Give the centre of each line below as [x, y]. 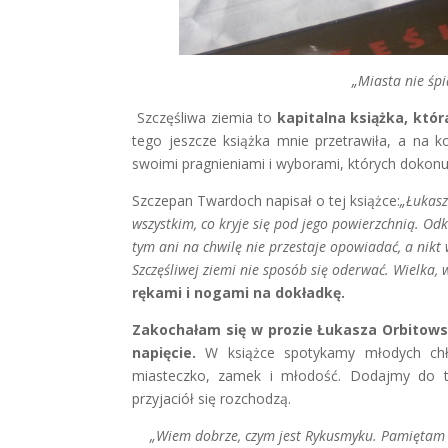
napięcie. [164, 352]
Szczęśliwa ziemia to [204, 117]
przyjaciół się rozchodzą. [211, 398]
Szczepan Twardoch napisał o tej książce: [266, 200]
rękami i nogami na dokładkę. [238, 292]
